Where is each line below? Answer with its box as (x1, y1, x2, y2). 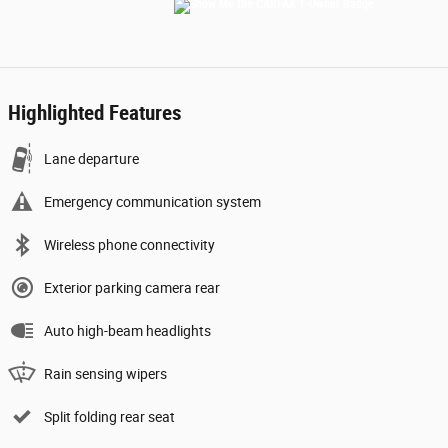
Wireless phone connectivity (44, 237, 215, 253)
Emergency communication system (44, 194, 261, 210)
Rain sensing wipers (44, 366, 167, 382)
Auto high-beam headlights (44, 323, 211, 339)
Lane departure (44, 151, 139, 167)
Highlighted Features (8, 101, 182, 125)
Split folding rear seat (44, 409, 175, 425)
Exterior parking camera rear (44, 280, 220, 296)
